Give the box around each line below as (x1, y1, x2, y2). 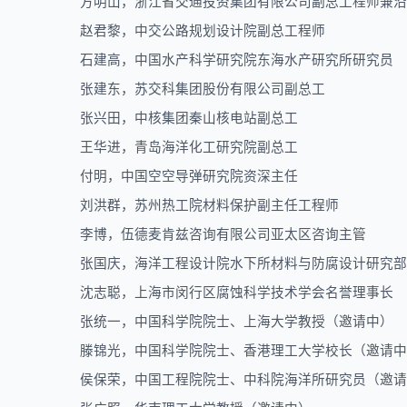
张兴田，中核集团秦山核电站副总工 (80, 111, 298, 125)
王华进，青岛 (80, 140, 162, 154)
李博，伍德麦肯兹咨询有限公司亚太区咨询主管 (80, 227, 366, 242)
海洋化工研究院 (162, 140, 257, 154)
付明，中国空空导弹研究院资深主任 (80, 169, 298, 184)
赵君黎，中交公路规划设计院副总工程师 (80, 24, 325, 38)
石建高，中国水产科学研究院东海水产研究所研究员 (80, 53, 393, 67)
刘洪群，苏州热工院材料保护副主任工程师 (80, 198, 339, 213)
